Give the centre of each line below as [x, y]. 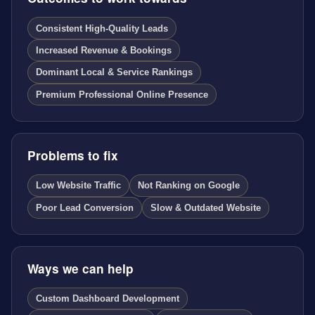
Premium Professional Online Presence [122, 94]
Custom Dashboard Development [107, 299]
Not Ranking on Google [189, 186]
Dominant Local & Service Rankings [114, 72]
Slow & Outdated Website [206, 207]
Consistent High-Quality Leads [102, 28]
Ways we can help [80, 269]
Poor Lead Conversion [84, 207]
